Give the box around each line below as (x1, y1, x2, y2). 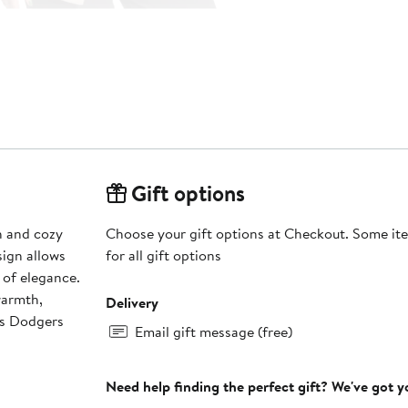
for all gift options (105, 245, 221, 266)
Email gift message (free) (134, 321, 292, 342)
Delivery (105, 292, 158, 313)
